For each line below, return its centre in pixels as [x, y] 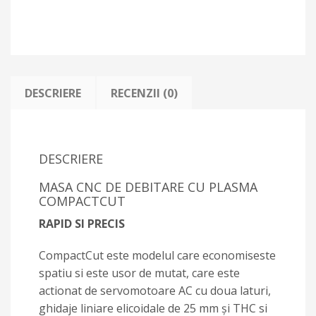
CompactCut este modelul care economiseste [157, 255]
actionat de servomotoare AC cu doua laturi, [155, 291]
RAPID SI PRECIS [82, 224]
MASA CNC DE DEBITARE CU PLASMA [148, 187]
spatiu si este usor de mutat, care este [139, 273]
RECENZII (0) [144, 93]
